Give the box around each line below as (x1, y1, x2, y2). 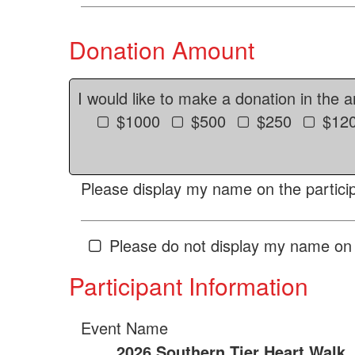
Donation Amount (69, 32, 254, 67)
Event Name (81, 316, 168, 339)
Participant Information (69, 269, 308, 303)
